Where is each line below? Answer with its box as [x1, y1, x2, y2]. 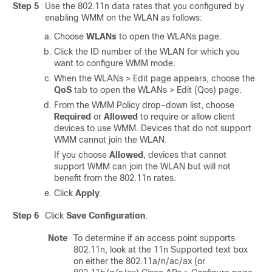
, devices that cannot [143, 150, 226, 160]
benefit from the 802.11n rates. [54, 173, 176, 183]
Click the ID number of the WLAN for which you [54, 47, 240, 56]
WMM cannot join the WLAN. [54, 135, 167, 144]
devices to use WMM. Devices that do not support [54, 123, 251, 133]
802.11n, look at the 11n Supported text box [73, 245, 248, 254]
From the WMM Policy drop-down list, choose [54, 100, 234, 110]
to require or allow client [138, 112, 235, 121]
